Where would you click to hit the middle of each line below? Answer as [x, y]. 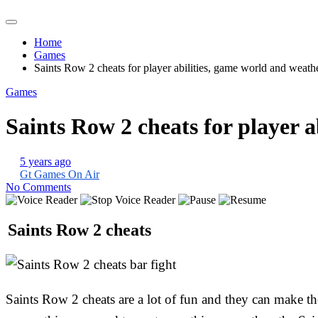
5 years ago [45, 161]
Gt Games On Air [60, 174]
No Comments [38, 187]
